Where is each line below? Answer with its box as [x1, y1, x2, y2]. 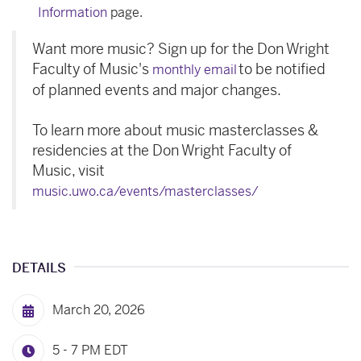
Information [38, 3, 107, 21]
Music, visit [32, 160, 105, 180]
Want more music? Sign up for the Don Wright [32, 39, 330, 58]
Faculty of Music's [32, 59, 152, 78]
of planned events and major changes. [32, 80, 281, 99]
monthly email [152, 60, 237, 78]
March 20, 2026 [52, 301, 145, 318]
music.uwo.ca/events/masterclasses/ [32, 182, 259, 200]
